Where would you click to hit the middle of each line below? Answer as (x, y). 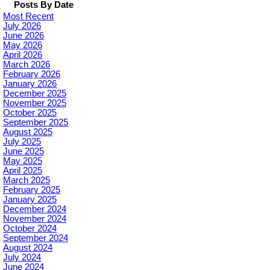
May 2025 (23, 161)
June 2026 (24, 36)
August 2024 (28, 248)
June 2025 (24, 152)
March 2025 (27, 181)
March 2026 (27, 65)
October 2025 (30, 113)
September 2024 (36, 238)
